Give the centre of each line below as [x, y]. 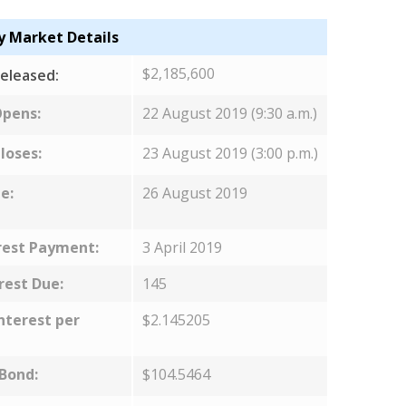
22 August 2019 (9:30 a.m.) [229, 113]
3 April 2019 [182, 247]
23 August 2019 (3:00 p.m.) [230, 153]
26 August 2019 [194, 193]
